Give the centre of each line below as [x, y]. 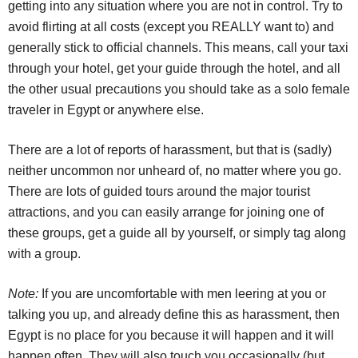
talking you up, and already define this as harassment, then [174, 315]
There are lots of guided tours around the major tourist [159, 192]
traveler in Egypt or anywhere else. [106, 110]
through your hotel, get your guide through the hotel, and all [174, 69]
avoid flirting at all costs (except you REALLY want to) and [171, 27]
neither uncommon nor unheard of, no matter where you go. [175, 171]
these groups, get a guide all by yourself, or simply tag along [177, 233]
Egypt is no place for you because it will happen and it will [171, 336]
